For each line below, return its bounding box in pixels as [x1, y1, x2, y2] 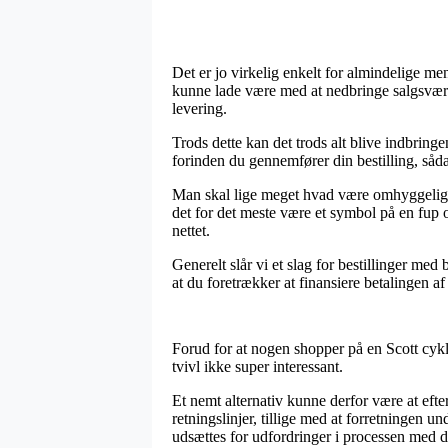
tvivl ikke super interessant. [172, 357, 343, 375]
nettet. [172, 221, 210, 239]
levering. [172, 99, 227, 117]
